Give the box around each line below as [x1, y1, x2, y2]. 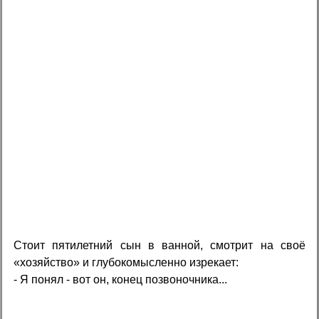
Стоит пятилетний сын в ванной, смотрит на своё [14, 239, 305, 251]
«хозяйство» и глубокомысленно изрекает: [14, 256, 239, 268]
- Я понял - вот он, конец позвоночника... [14, 273, 228, 286]
